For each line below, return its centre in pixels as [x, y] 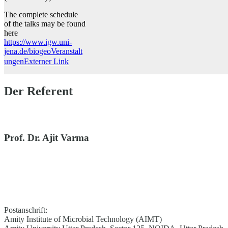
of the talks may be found [45, 23]
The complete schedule [41, 14]
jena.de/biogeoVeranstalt [43, 51]
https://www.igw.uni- [38, 42]
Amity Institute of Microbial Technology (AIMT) [83, 219]
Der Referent [38, 91]
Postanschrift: [26, 210]
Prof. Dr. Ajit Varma [47, 138]
